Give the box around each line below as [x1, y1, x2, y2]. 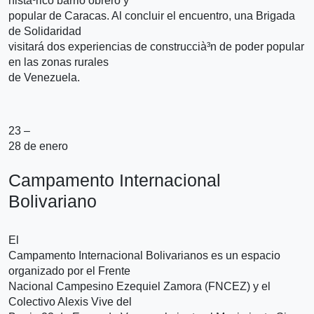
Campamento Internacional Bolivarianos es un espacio [8, 249, 280, 261]
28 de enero [8, 139, 68, 152]
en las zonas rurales [8, 55, 109, 68]
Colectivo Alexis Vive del [8, 295, 132, 308]
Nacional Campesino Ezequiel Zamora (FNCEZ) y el [8, 280, 271, 292]
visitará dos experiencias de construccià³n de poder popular [8, 40, 304, 53]
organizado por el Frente [8, 264, 130, 277]
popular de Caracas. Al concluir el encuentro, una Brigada [8, 9, 295, 22]
